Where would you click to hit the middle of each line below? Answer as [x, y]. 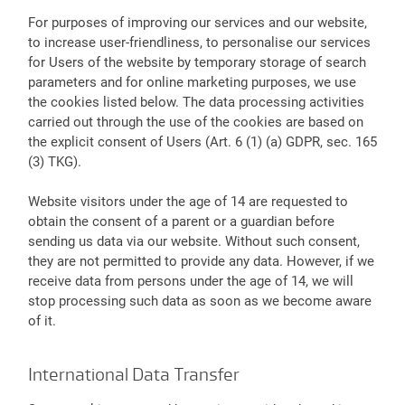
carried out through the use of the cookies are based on [195, 122]
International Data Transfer [133, 375]
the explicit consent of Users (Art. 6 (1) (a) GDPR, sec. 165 [202, 141]
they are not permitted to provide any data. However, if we [201, 262]
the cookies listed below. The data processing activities [196, 102]
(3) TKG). [54, 161]
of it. [42, 321]
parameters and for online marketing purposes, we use [192, 82]
